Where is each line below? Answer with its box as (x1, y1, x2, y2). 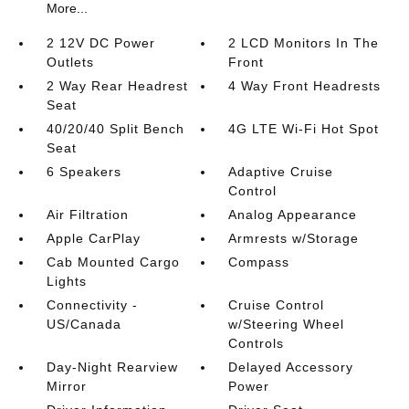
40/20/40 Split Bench (46, 121, 184, 136)
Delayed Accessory (228, 360, 354, 374)
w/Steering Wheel (228, 317, 345, 331)
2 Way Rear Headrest (46, 79, 188, 93)
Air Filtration (46, 207, 129, 222)
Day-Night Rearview (46, 360, 178, 374)
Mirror (46, 379, 87, 393)
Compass (228, 255, 290, 269)
